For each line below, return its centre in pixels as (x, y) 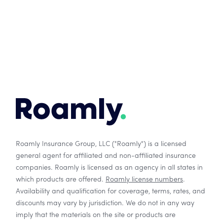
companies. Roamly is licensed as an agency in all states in (109, 167)
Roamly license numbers (144, 179)
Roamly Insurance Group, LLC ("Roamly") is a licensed (101, 144)
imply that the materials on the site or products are (96, 215)
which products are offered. (60, 179)
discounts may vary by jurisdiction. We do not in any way (105, 203)
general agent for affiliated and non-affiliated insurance (106, 156)
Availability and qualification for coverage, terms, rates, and (110, 191)
